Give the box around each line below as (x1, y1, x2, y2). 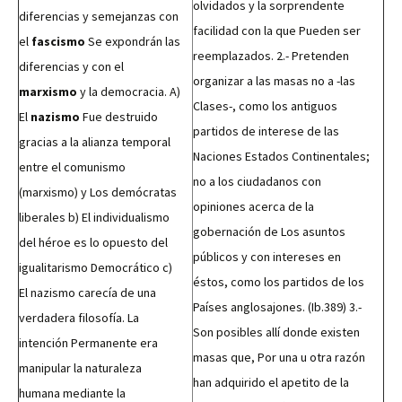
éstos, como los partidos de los (193, 274, 364, 290)
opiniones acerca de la (193, 198, 314, 214)
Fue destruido (80, 109, 158, 125)
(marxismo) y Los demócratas (19, 184, 177, 200)
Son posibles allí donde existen (193, 324, 360, 340)
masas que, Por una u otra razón (193, 349, 365, 365)
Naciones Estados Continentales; (193, 148, 370, 164)
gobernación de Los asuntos (193, 223, 345, 240)
